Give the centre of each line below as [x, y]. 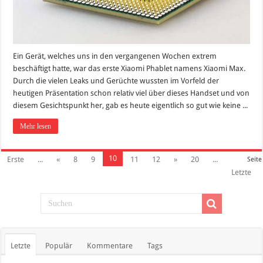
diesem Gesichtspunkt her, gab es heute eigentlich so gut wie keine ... [131, 106]
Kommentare [110, 246]
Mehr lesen [36, 127]
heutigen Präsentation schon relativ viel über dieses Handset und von [131, 93]
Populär [59, 246]
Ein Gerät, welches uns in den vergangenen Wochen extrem [115, 56]
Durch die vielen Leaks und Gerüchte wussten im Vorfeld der [116, 81]
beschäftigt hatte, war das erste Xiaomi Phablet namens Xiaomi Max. [129, 69]
